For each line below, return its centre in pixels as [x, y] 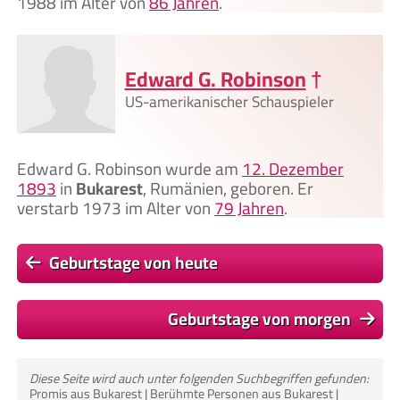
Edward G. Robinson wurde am [129, 169]
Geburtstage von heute [133, 263]
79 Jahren [249, 208]
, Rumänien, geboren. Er [228, 189]
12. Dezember [293, 169]
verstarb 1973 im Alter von [116, 208]
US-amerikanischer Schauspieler [229, 102]
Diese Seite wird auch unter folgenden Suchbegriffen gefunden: [200, 379]
